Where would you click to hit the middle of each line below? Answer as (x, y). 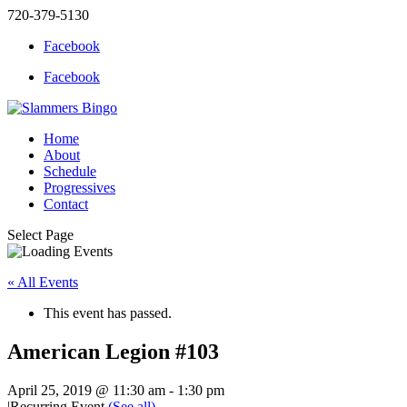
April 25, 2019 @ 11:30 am (86, 390)
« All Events (43, 282)
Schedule (70, 171)
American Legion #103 (113, 351)
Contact (66, 204)
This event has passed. (108, 313)
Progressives (79, 188)
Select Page (40, 235)
